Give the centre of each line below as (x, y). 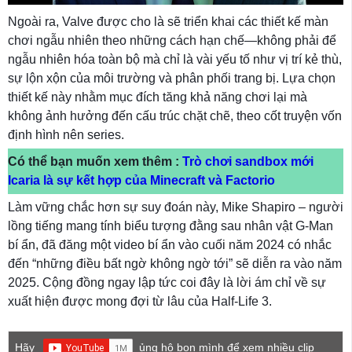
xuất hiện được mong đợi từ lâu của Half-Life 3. (140, 302)
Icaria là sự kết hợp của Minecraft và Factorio (141, 181)
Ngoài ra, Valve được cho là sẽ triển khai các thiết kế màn (168, 22)
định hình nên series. (66, 135)
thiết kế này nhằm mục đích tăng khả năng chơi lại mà (158, 97)
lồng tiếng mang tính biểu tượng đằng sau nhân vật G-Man (170, 226)
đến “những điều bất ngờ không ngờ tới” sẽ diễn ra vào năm (175, 264)
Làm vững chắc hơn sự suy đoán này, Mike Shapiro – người (176, 207)
